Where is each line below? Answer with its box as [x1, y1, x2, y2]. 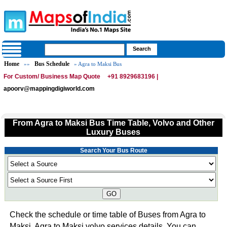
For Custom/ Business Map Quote [4, 73, 101, 80]
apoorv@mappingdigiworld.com [4, 85, 95, 92]
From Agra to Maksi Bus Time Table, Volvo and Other [12, 119, 214, 127]
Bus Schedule [34, 60, 70, 67]
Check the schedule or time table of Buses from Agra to [9, 210, 206, 219]
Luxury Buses [86, 128, 141, 136]
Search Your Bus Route [80, 147, 147, 154]
